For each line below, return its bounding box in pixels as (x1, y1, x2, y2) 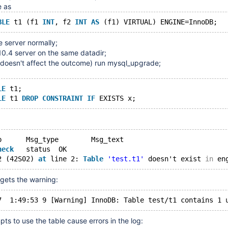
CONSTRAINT (42, 94, 83, 102)
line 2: (46, 155, 83, 163)
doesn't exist (144, 155, 205, 163)
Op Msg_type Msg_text (91, 135, 124, 144)
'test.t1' (107, 155, 144, 163)
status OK (59, 145, 67, 153)
